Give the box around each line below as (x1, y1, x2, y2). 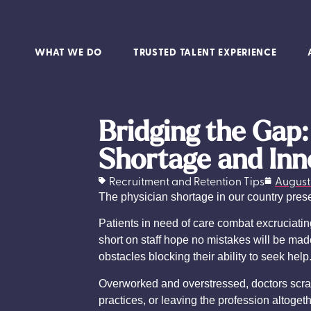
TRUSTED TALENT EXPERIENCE (133, 44, 277, 59)
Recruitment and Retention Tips (109, 173, 264, 188)
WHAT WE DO (35, 44, 102, 59)
